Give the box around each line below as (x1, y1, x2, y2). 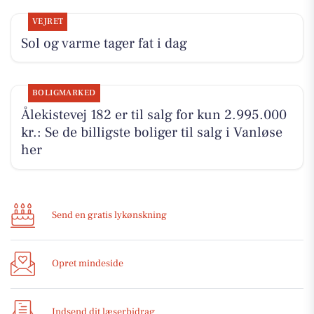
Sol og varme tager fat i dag (20, 34, 187, 53)
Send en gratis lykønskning (52, 209, 167, 221)
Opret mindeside (52, 257, 123, 270)
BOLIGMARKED (32, 87, 96, 98)
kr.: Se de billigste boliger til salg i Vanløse (20, 123, 282, 142)
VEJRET (32, 15, 64, 27)
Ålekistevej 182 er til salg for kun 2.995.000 (20, 105, 287, 124)
